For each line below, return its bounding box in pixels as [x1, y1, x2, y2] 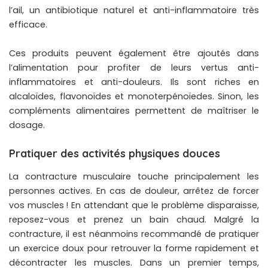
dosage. [9, 118, 45, 131]
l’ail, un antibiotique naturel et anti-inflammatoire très [9, 4, 259, 16]
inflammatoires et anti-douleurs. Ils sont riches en [9, 75, 259, 88]
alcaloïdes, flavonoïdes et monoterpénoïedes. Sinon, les [9, 90, 259, 102]
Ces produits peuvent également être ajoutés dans [9, 47, 259, 59]
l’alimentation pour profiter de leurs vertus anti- [9, 61, 259, 74]
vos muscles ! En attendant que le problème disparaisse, [9, 199, 259, 212]
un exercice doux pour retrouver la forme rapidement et [9, 242, 259, 255]
